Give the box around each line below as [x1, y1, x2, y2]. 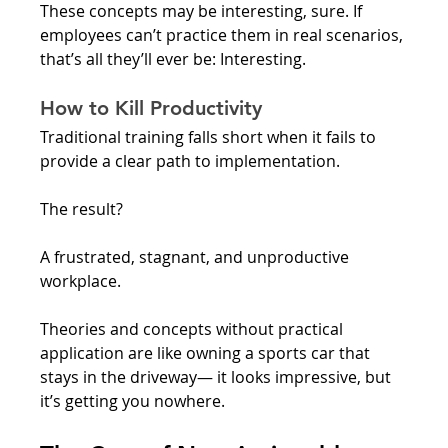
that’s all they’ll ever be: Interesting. [40, 47, 311, 70]
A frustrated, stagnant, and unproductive [40, 245, 354, 268]
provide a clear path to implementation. [40, 149, 341, 172]
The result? [40, 197, 128, 220]
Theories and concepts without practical [40, 317, 348, 340]
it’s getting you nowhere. [40, 389, 226, 412]
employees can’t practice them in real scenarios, [40, 23, 408, 46]
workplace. [40, 269, 122, 292]
